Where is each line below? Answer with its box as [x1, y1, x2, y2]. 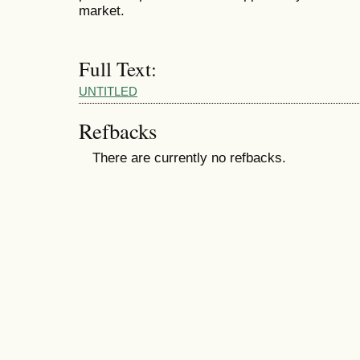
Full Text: [79, 55, 157, 82]
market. [79, 2, 125, 19]
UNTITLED [79, 85, 137, 99]
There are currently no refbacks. [92, 149, 286, 166]
